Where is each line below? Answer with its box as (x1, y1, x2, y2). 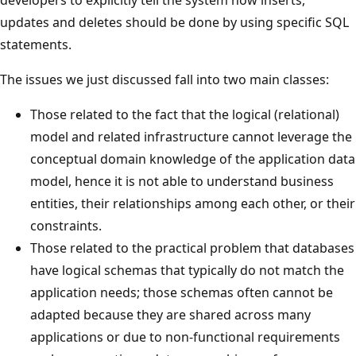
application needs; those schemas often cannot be (30, 284, 333, 302)
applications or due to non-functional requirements (30, 328, 340, 346)
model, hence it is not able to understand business (30, 172, 334, 191)
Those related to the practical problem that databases (30, 239, 354, 257)
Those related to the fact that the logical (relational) (30, 106, 339, 124)
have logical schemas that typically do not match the (30, 261, 344, 280)
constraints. (30, 217, 102, 235)
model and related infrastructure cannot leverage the (30, 128, 352, 146)
